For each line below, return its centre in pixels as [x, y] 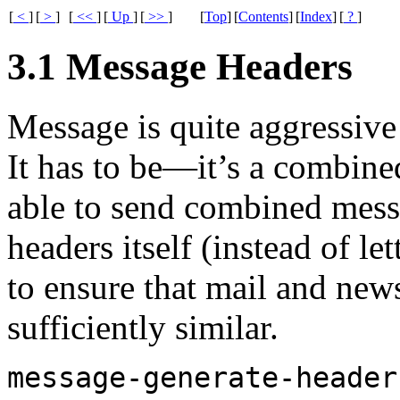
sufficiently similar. [143, 327]
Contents [263, 17]
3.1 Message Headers [180, 66]
